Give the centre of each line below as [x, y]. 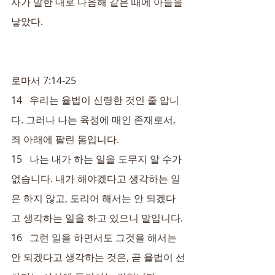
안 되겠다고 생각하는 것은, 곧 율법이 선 [98, 257]
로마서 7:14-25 [44, 80]
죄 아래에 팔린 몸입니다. [65, 139]
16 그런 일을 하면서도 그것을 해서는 [95, 238]
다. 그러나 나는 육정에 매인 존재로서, [95, 120]
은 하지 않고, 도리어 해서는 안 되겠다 [93, 198]
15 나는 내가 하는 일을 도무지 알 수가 [98, 159]
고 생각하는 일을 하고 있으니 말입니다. [97, 218]
